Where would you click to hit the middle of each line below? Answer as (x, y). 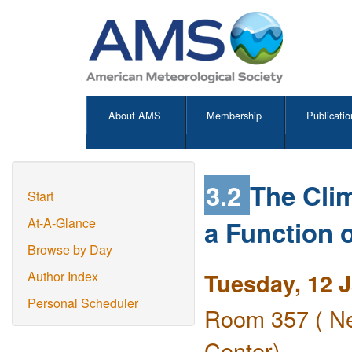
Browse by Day (70, 249)
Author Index (63, 276)
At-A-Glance (62, 223)
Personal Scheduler (83, 303)
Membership (235, 115)
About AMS (135, 115)
